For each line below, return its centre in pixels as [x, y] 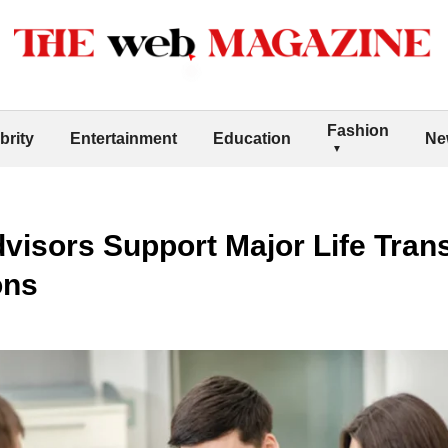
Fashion [358, 130]
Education [252, 138]
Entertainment [123, 138]
